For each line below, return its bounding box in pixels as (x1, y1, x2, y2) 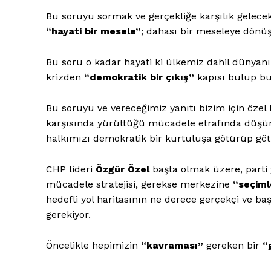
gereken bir (203, 239, 263, 251)
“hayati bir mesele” (46, 25, 141, 37)
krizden (46, 71, 84, 83)
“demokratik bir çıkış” (84, 71, 194, 83)
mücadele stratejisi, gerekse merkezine (46, 178, 233, 190)
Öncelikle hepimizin (46, 239, 141, 251)
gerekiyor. (46, 208, 91, 220)
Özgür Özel (96, 163, 149, 175)
